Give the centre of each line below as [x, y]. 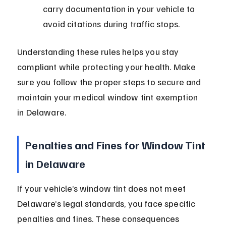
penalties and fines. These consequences [99, 219]
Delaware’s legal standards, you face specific [107, 204]
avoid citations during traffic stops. [111, 24]
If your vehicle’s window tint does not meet [103, 188]
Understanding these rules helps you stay [99, 52]
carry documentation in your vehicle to [120, 9]
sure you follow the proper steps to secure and [110, 82]
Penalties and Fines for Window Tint [117, 145]
